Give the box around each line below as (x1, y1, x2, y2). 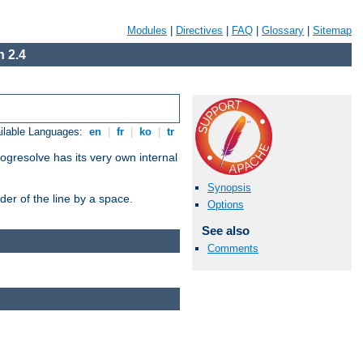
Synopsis (207, 181, 251, 194)
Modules (127, 24, 167, 36)
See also (201, 224, 250, 238)
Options (207, 199, 244, 211)
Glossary (262, 24, 304, 36)
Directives (176, 24, 223, 36)
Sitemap (313, 24, 352, 36)
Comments (207, 241, 258, 254)
